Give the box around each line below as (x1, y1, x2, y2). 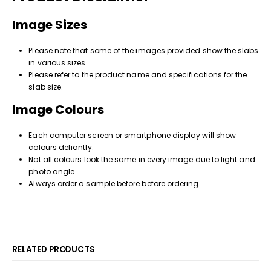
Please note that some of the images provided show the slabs (28, 45, 259, 56)
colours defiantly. (28, 142, 94, 152)
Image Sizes (12, 16, 90, 34)
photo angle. (28, 166, 77, 177)
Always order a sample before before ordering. (28, 178, 201, 189)
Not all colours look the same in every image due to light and (28, 154, 255, 165)
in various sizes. (28, 57, 88, 68)
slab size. (28, 82, 64, 93)
